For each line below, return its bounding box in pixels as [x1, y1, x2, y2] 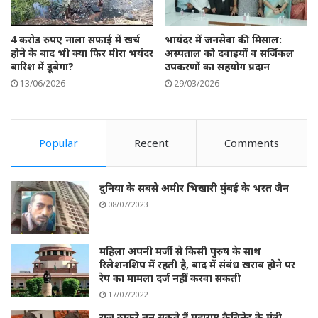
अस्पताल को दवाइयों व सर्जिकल [165, 45, 294, 60]
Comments [224, 135, 280, 150]
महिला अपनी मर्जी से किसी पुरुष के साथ [99, 243, 261, 258]
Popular [38, 135, 78, 150]
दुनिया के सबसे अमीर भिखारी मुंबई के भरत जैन [99, 180, 289, 194]
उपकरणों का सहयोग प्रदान [165, 59, 270, 73]
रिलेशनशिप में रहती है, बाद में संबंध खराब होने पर [99, 257, 295, 271]
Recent [133, 135, 169, 150]
